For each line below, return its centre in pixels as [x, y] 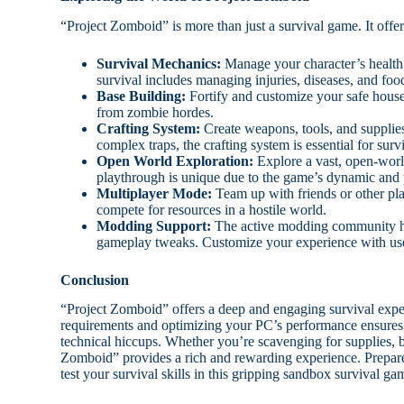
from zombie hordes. [156, 112]
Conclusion [95, 280]
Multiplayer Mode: [155, 193]
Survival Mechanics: [159, 63]
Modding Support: [154, 225]
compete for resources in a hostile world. [212, 209]
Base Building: [142, 96]
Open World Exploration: [175, 161]
